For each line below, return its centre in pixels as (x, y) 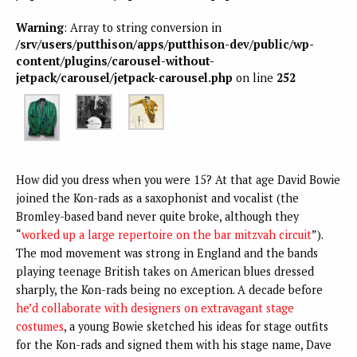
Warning (40, 27)
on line (255, 77)
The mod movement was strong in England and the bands (167, 253)
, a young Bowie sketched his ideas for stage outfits (196, 327)
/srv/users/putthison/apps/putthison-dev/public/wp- (165, 44)
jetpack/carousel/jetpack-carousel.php (124, 77)
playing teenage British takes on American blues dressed (165, 272)
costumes (40, 327)
